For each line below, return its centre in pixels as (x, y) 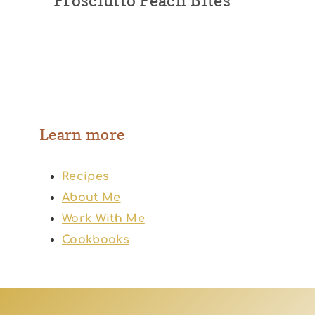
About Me (91, 198)
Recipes (86, 177)
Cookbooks (96, 240)
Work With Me (103, 219)
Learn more (82, 135)
